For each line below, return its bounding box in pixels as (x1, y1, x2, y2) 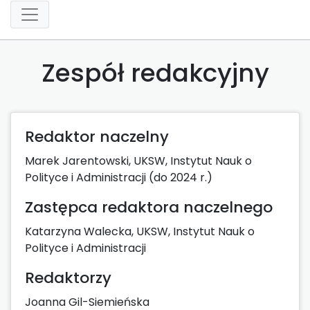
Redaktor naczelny (25, 125, 169, 147)
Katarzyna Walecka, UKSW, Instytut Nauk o (25, 223, 255, 239)
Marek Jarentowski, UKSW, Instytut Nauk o (25, 152, 252, 169)
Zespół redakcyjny (41, 55, 269, 91)
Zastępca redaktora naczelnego (25, 196, 273, 218)
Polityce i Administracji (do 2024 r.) (25, 169, 212, 185)
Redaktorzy (25, 266, 111, 289)
